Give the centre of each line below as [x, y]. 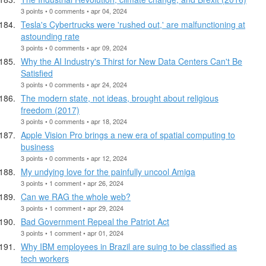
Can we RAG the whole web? [76, 196]
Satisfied [37, 73]
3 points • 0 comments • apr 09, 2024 [74, 47]
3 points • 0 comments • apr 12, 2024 [74, 158]
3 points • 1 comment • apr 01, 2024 [72, 232]
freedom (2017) [50, 110]
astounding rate [50, 36]
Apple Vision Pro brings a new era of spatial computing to [128, 134]
